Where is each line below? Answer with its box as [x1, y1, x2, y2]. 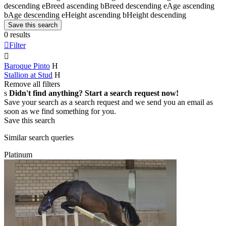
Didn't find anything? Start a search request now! [9, 88, 179, 97]
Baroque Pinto [4, 61, 50, 70]
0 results [4, 30, 30, 39]
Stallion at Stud [4, 70, 52, 79]
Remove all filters [4, 79, 60, 88]
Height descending [127, 10, 186, 19]
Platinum [4, 150, 32, 159]
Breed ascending [45, 1, 98, 10]
